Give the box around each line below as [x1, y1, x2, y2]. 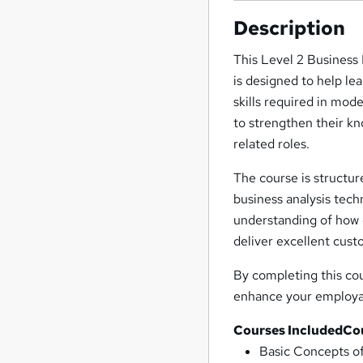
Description [233, 15, 346, 41]
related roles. [233, 135, 310, 152]
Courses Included [233, 322, 344, 339]
